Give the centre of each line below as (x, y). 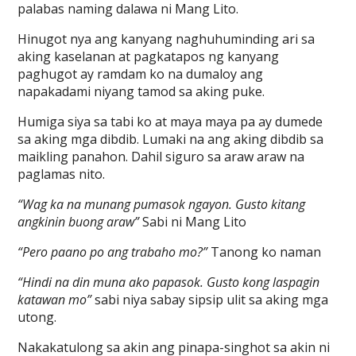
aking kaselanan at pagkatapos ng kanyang (149, 56)
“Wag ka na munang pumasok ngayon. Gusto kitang (162, 204)
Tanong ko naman (265, 252)
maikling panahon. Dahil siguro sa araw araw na (161, 157)
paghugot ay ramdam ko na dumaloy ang (141, 74)
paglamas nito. (62, 174)
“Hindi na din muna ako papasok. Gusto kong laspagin (169, 282)
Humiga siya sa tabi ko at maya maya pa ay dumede (170, 122)
